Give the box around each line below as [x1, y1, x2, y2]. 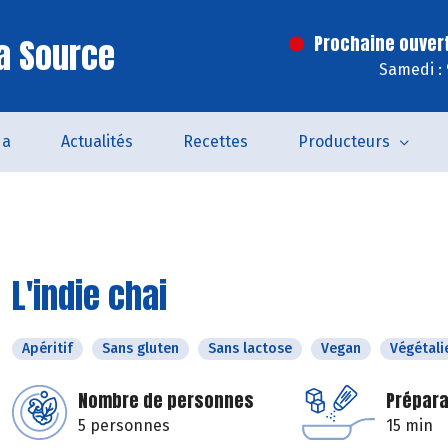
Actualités [60, 132, 133, 151]
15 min [386, 416, 433, 435]
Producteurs [297, 132, 390, 151]
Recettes [182, 132, 248, 151]
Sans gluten [102, 340, 179, 357]
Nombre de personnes [78, 387, 254, 414]
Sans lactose [208, 340, 292, 357]
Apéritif [22, 340, 73, 357]
